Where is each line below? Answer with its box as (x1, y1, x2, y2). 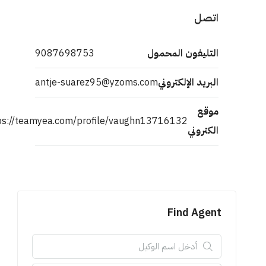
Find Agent (184, 204, 238, 220)
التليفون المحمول (164, 46, 235, 61)
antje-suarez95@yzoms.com (52, 75, 175, 90)
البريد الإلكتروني (175, 75, 235, 90)
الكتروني (204, 123, 235, 138)
